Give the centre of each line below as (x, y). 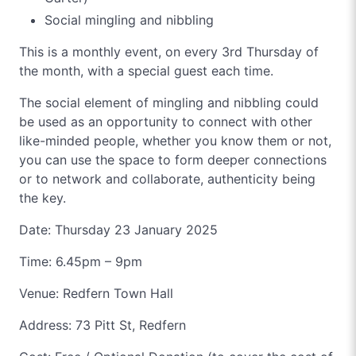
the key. (43, 198)
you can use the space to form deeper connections (173, 160)
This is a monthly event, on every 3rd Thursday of (169, 52)
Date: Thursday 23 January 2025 (118, 230)
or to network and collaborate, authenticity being (167, 179)
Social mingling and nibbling (129, 20)
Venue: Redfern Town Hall (96, 293)
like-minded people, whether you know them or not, (175, 141)
